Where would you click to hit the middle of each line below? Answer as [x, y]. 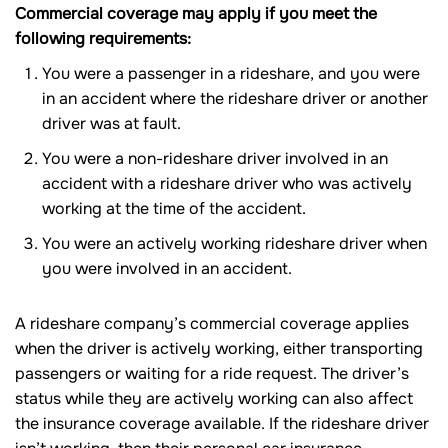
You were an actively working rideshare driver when [234, 244]
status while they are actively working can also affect [214, 399]
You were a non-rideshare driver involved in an [215, 159]
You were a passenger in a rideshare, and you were [231, 74]
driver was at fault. [111, 124]
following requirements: [103, 39]
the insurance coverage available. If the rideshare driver [222, 424]
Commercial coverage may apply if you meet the [196, 14]
